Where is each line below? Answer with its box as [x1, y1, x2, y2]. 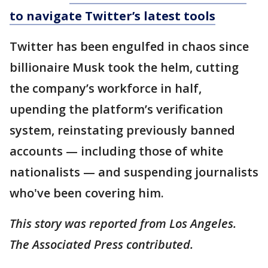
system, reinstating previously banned [10, 122, 235, 138]
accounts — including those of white [10, 143, 223, 159]
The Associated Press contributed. [10, 236, 196, 252]
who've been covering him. [10, 185, 164, 201]
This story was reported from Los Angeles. [10, 215, 236, 232]
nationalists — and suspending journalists [10, 164, 258, 180]
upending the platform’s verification [10, 101, 223, 117]
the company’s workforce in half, [10, 80, 202, 96]
